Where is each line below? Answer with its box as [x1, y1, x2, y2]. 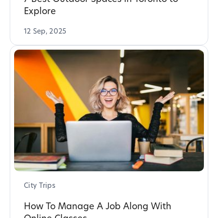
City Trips [24, 181, 55, 191]
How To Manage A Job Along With [24, 200, 171, 213]
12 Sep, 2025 [24, 26, 67, 36]
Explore [24, 5, 56, 18]
